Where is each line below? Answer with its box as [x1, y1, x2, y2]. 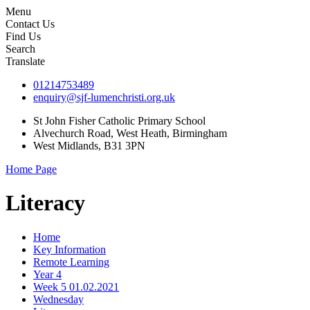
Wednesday [33, 293, 84, 305]
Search [6, 43, 35, 55]
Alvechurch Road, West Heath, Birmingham [33, 127, 227, 139]
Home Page [6, 163, 57, 175]
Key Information [33, 243, 106, 255]
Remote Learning [33, 255, 109, 268]
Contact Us [6, 18, 55, 30]
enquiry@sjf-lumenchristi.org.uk [33, 91, 175, 103]
